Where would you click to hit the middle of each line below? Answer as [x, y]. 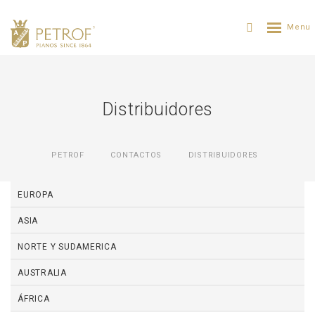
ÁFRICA [34, 299]
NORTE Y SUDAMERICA [67, 247]
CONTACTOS [136, 155]
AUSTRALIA [42, 273]
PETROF [68, 155]
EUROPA [36, 195]
